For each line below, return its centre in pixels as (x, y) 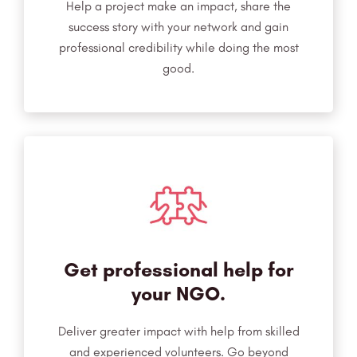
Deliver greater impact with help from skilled (178, 331)
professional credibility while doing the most (178, 48)
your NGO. (178, 294)
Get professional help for (178, 270)
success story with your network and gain (178, 27)
